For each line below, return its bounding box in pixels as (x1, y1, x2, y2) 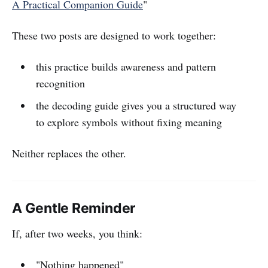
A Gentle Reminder (12, 199, 136, 217)
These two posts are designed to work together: (12, 28, 216, 42)
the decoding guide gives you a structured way (35, 98, 236, 112)
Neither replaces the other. (12, 145, 126, 160)
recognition (35, 75, 85, 90)
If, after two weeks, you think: (12, 226, 142, 240)
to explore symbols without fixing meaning (35, 114, 222, 129)
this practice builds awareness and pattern (35, 59, 216, 74)
